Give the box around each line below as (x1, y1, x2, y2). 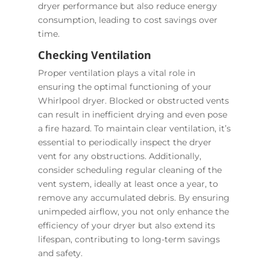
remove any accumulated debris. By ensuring (37, 192, 230, 203)
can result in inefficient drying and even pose (37, 108, 227, 120)
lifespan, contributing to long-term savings (37, 233, 220, 245)
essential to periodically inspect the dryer (37, 136, 212, 148)
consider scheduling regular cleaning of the (37, 164, 222, 175)
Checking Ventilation (37, 47, 151, 62)
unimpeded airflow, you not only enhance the (37, 206, 229, 217)
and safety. (37, 247, 83, 259)
